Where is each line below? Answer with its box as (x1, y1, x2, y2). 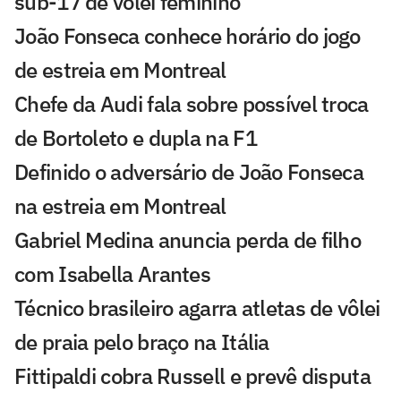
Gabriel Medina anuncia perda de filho (14, 225, 362, 254)
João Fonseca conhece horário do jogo (14, 21, 361, 50)
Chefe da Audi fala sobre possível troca (14, 89, 369, 118)
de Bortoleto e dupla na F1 (14, 123, 257, 152)
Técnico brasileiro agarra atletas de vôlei (14, 293, 380, 322)
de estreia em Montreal (14, 55, 226, 84)
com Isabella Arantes (14, 259, 211, 288)
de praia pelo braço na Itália (14, 327, 269, 356)
